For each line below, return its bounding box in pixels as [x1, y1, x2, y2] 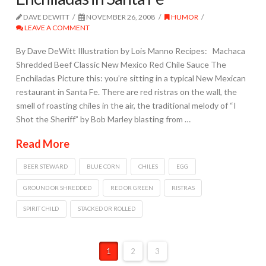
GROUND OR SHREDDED [23, 183, 92, 191]
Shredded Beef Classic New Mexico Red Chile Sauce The [15, 59, 226, 69]
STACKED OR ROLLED [77, 205, 135, 213]
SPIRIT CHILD [23, 205, 59, 213]
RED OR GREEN [110, 183, 153, 191]
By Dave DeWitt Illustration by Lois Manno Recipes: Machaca [15, 45, 245, 56]
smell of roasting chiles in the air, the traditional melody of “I [15, 100, 236, 110]
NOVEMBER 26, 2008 [85, 12, 156, 22]
